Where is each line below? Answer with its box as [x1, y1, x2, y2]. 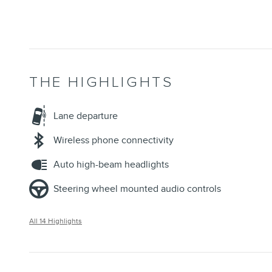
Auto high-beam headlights [53, 158, 169, 171]
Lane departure [53, 110, 118, 123]
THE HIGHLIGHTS [29, 73, 174, 92]
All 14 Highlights [29, 217, 82, 226]
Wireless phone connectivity [53, 134, 174, 147]
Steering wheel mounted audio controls [53, 183, 221, 195]
